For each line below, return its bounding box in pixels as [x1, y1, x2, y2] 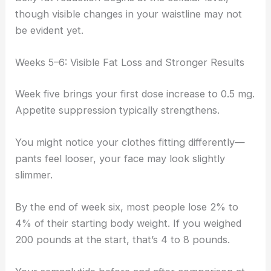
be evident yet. [15, 24, 84, 36]
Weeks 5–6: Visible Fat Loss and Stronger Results [15, 56, 245, 68]
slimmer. [15, 168, 53, 181]
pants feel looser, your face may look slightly [15, 152, 226, 165]
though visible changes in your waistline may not [15, 7, 243, 20]
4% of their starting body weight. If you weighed [15, 217, 242, 230]
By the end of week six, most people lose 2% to [15, 201, 239, 214]
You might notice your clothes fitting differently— [15, 135, 246, 148]
